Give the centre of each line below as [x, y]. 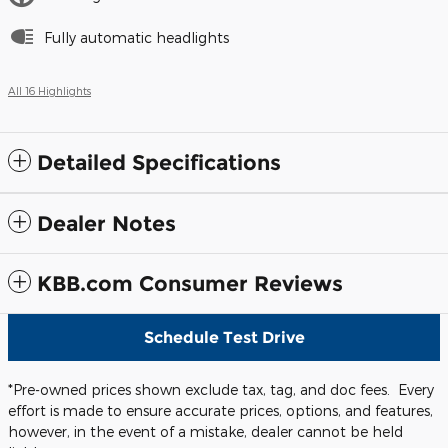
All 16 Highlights [49, 90]
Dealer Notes [106, 223]
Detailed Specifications [159, 162]
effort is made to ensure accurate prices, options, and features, [220, 410]
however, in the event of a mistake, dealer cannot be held [205, 431]
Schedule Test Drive [224, 337]
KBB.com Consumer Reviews [190, 283]
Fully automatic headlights [136, 37]
